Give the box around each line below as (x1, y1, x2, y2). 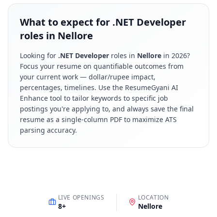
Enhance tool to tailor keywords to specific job (20, 93, 168, 103)
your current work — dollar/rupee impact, (20, 72, 155, 81)
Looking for (20, 51, 58, 60)
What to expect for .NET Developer (20, 15, 186, 29)
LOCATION (138, 193, 169, 201)
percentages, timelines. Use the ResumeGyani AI (20, 83, 178, 92)
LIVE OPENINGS (58, 193, 105, 201)
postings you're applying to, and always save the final (20, 104, 194, 113)
